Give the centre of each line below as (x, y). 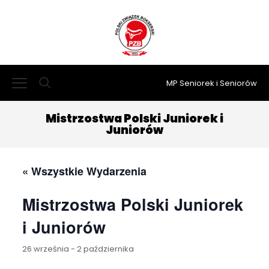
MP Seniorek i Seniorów (212, 83)
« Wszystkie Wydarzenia (84, 171)
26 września (45, 249)
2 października (105, 249)
